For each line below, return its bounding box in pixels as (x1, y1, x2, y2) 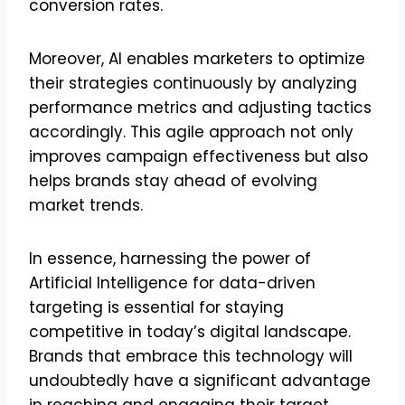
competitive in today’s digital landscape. (29, 320, 351, 343)
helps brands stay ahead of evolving (29, 169, 317, 192)
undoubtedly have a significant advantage (29, 369, 371, 391)
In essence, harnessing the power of (29, 247, 311, 269)
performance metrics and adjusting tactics (29, 96, 372, 118)
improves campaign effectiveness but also (29, 145, 368, 167)
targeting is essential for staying (29, 296, 284, 318)
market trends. (29, 193, 143, 216)
